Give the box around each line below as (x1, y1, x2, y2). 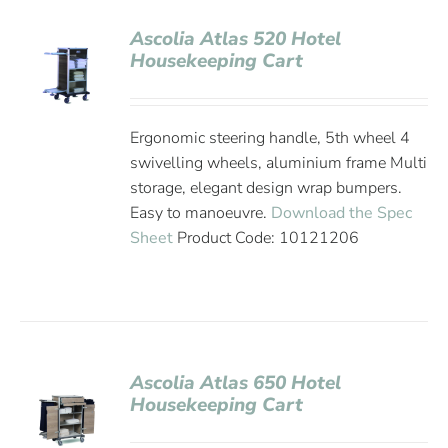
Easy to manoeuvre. (130, 202, 272, 224)
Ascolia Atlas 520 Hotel (130, 26, 342, 52)
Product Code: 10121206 (173, 227, 360, 249)
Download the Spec (271, 202, 413, 224)
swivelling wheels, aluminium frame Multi (130, 152, 428, 174)
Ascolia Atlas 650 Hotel (130, 370, 342, 396)
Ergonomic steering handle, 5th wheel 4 (130, 127, 411, 149)
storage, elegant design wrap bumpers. (130, 177, 403, 199)
